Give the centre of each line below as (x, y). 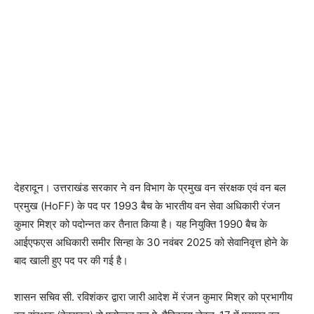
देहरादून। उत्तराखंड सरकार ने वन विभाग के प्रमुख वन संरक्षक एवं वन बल (150, 187)
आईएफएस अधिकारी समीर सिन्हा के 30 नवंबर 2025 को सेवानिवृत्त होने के (151, 242)
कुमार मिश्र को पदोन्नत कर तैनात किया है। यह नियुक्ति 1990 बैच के (141, 224)
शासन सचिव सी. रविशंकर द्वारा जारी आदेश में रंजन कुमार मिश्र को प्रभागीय (153, 296)
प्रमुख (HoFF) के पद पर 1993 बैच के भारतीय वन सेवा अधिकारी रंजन (147, 205)
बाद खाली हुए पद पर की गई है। (71, 260)
